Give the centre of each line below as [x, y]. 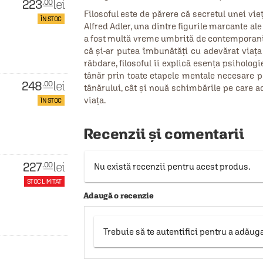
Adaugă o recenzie [118, 195]
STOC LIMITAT [44, 181]
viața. [95, 100]
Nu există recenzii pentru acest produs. [172, 166]
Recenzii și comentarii [163, 134]
